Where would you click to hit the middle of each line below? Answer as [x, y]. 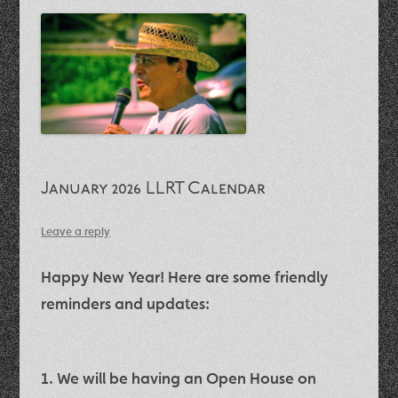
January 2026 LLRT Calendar [154, 189]
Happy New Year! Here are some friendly [185, 276]
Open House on [262, 378]
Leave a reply [76, 231]
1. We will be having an [124, 378]
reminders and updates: [127, 303]
